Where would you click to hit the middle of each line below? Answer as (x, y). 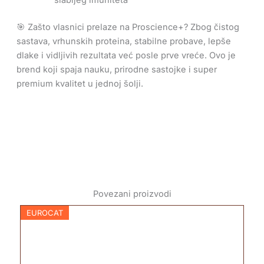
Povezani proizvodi (132, 194)
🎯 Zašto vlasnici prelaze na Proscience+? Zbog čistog (128, 27)
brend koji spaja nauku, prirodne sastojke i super (116, 69)
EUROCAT (44, 213)
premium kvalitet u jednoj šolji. (80, 83)
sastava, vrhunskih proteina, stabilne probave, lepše (123, 41)
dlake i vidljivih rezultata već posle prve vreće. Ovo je (126, 55)
